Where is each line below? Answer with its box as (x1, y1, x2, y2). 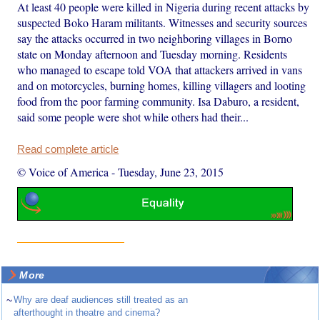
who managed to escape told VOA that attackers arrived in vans (17, 61, 303, 77)
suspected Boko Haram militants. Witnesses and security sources (17, 14, 308, 30)
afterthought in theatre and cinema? (14, 307, 161, 319)
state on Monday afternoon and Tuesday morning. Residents (17, 46, 288, 61)
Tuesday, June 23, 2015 (118, 164, 224, 179)
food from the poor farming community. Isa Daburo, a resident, (17, 93, 300, 109)
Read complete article (17, 143, 119, 155)
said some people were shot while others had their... (17, 109, 249, 124)
